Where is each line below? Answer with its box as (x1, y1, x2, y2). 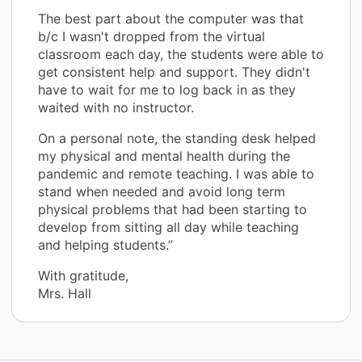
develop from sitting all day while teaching (38, 218, 299, 235)
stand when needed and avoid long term (38, 183, 285, 200)
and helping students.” (38, 236, 173, 253)
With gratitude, (38, 267, 128, 284)
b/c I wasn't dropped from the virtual (38, 27, 265, 44)
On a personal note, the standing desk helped (38, 129, 316, 146)
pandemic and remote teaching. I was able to (38, 165, 314, 182)
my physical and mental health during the (38, 147, 290, 164)
